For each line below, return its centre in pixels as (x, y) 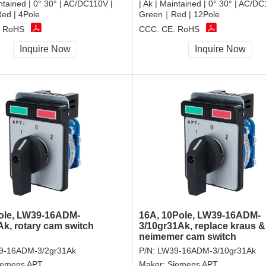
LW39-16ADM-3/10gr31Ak (207, 251)
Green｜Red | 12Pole (179, 15)
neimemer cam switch (188, 237)
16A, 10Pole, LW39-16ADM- (200, 216)
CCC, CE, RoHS (169, 29)
